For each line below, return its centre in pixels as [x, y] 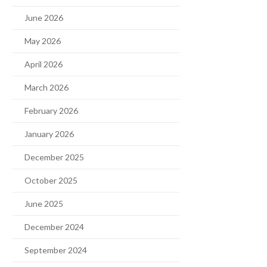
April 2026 [44, 64]
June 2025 [44, 204]
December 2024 [54, 227]
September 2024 [56, 250]
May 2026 [43, 41]
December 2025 [54, 157]
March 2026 [46, 87]
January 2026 [49, 134]
